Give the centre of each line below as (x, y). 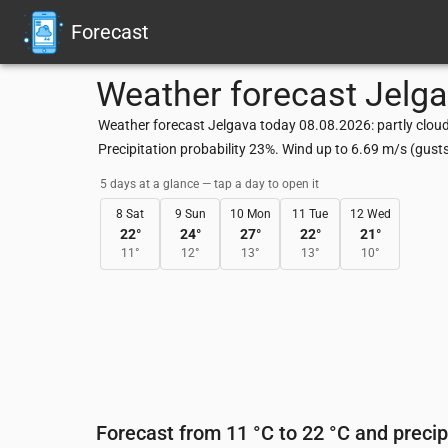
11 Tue (310, 214)
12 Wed (370, 214)
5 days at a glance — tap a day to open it (209, 184)
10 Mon (250, 214)
